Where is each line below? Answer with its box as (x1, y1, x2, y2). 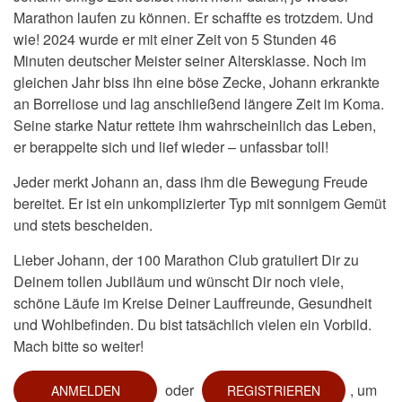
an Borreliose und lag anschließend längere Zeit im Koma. (13, 93, 384, 115)
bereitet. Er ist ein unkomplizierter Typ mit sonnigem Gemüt (13, 193, 386, 214)
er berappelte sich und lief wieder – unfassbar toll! (13, 136, 328, 158)
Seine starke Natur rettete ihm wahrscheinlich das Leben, (13, 115, 376, 136)
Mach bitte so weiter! (13, 336, 144, 357)
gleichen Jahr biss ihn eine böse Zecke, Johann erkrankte (13, 72, 380, 93)
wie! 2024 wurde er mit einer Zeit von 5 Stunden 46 (13, 29, 336, 50)
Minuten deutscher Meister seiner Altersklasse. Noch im (13, 50, 366, 72)
